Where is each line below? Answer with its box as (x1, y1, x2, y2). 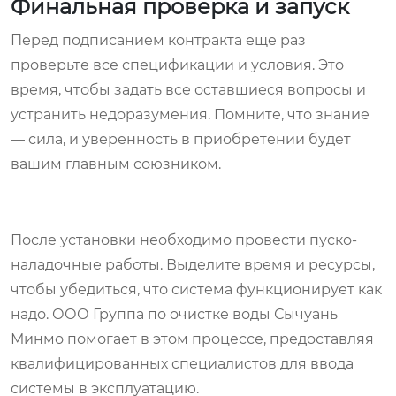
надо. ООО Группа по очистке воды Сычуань (11, 305, 338, 323)
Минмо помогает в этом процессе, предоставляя (11, 330, 374, 347)
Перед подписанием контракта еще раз (11, 31, 306, 49)
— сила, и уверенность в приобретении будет (11, 130, 351, 148)
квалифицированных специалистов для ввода (11, 354, 354, 372)
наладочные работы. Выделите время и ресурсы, (11, 255, 375, 273)
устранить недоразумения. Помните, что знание (11, 105, 369, 123)
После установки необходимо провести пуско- (11, 231, 357, 248)
